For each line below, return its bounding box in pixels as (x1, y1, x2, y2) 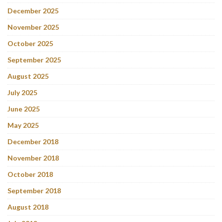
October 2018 (7, 169, 53, 178)
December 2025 (7, 6, 58, 15)
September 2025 (7, 55, 61, 64)
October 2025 (7, 39, 53, 48)
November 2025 (7, 22, 59, 31)
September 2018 (7, 186, 61, 195)
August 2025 (7, 71, 49, 80)
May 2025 (7, 120, 39, 129)
